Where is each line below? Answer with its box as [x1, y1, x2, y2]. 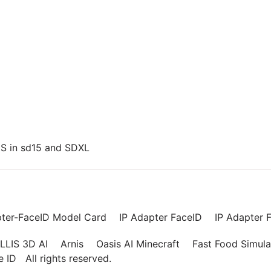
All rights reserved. [25, 252, 111, 264]
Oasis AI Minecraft [96, 237, 180, 250]
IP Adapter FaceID [119, 211, 202, 223]
